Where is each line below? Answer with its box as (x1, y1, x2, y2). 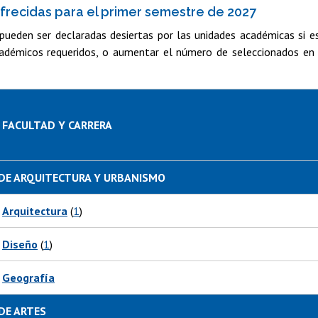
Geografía (2, 270, 55, 285)
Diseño (2, 237, 38, 252)
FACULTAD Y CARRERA (2, 118, 112, 133)
